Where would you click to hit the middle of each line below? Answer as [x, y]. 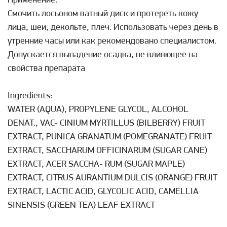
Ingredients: [30, 96]
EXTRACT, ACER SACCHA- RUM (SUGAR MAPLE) [96, 164]
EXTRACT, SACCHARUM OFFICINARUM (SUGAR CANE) [107, 151]
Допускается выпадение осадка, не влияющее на [103, 55]
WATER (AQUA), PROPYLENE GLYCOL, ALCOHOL [98, 110]
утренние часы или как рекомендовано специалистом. [112, 41]
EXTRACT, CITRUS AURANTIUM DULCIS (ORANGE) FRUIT [112, 178]
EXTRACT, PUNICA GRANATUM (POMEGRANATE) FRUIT [110, 137]
